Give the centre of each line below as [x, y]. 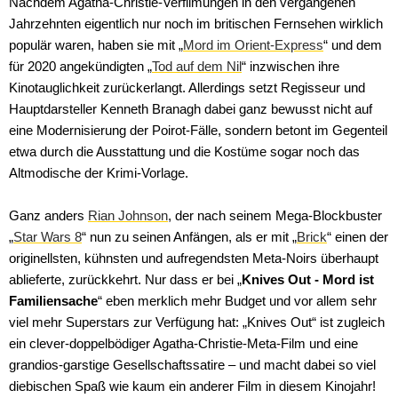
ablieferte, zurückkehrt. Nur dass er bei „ [125, 279]
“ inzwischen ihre [291, 66]
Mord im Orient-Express [253, 45]
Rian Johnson [128, 215]
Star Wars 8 [48, 237]
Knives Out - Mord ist [308, 279]
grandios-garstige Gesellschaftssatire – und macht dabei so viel [192, 365]
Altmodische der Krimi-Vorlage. [99, 173]
